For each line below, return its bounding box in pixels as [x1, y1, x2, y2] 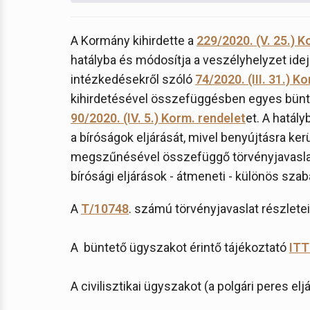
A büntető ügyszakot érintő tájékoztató [71, 240, 289, 255]
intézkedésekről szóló [71, 72, 195, 86]
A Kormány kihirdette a [71, 33, 197, 48]
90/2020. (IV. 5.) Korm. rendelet [71, 111, 246, 125]
